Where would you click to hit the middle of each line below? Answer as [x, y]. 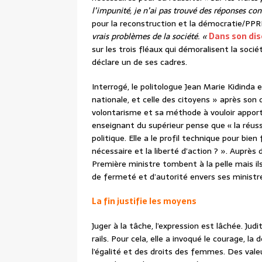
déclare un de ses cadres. [141, 62]
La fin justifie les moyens [144, 201]
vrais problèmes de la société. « [150, 37]
